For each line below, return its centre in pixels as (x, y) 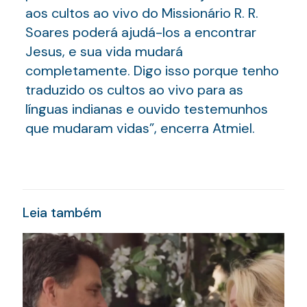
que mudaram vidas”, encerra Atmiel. (140, 128)
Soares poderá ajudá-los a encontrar (140, 32)
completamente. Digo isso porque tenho (152, 71)
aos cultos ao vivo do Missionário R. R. (142, 13)
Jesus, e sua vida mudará (104, 51)
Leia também (62, 213)
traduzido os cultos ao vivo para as (134, 90)
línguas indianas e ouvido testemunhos (146, 109)
